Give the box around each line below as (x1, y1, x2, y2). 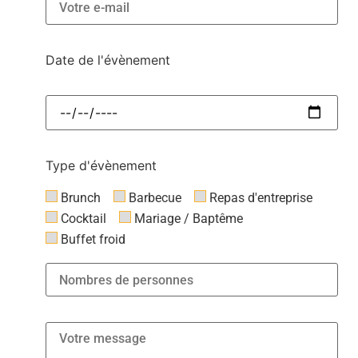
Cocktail (61, 210, 106, 226)
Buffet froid (61, 231, 125, 247)
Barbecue (129, 189, 181, 205)
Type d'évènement (46, 157, 157, 173)
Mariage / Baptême (134, 210, 243, 226)
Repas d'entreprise (209, 189, 312, 205)
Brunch (61, 189, 101, 205)
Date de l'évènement (46, 51, 170, 68)
